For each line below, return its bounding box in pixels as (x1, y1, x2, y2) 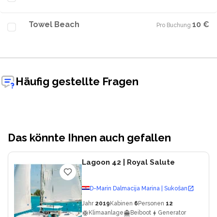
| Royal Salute (121, 158, 175, 167)
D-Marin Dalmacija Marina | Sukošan (90, 185, 187, 192)
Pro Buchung (156, 22, 191, 29)
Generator (158, 209, 186, 216)
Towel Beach (29, 20, 79, 29)
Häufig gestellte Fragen (15, 75, 139, 88)
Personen (138, 200, 164, 207)
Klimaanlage (89, 209, 124, 216)
